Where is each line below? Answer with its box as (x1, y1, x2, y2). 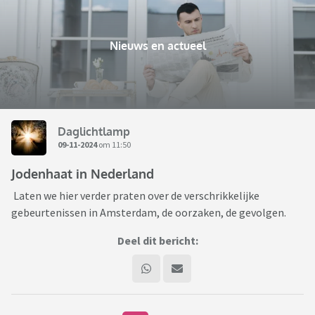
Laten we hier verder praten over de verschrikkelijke (11, 188, 259, 203)
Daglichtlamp (58, 124, 130, 139)
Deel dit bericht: (117, 233, 198, 248)
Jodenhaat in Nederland (11, 166, 154, 182)
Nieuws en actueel (109, 39, 206, 53)
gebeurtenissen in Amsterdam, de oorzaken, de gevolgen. (11, 205, 286, 220)
